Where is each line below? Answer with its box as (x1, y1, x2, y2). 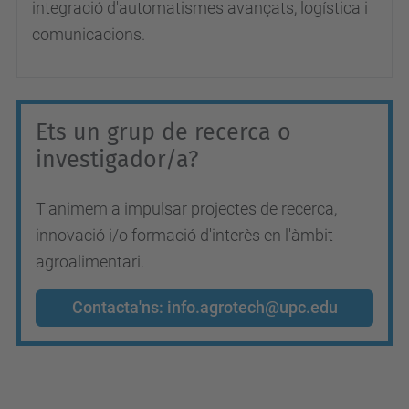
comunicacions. (32, 25, 145, 44)
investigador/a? (36, 146, 198, 173)
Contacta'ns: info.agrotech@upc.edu (71, 298, 338, 318)
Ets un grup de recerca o (36, 119, 291, 146)
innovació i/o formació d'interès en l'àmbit (36, 225, 333, 245)
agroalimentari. (36, 252, 148, 271)
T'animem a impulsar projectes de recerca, (36, 199, 337, 218)
